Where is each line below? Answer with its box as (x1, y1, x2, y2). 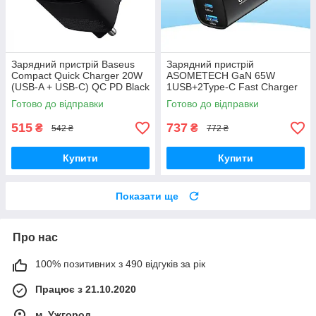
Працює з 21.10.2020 (35, 284, 136, 296)
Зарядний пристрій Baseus (11, 59, 135, 71)
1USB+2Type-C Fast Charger (166, 81, 298, 93)
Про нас (13, 231, 58, 244)
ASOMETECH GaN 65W (166, 70, 275, 82)
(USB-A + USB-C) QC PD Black (11, 81, 150, 93)
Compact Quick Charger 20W (11, 70, 142, 82)
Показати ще (116, 190, 178, 202)
